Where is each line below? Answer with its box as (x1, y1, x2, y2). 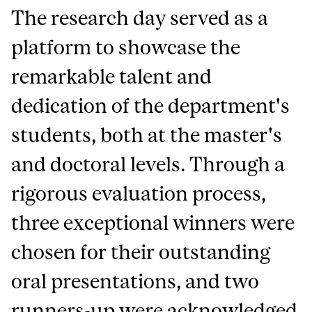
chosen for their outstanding (11, 240, 271, 264)
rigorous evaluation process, (11, 182, 267, 205)
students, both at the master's (11, 123, 283, 147)
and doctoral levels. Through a (11, 153, 286, 176)
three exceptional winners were (11, 211, 295, 235)
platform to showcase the (11, 36, 241, 59)
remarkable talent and (11, 65, 212, 88)
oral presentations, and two (11, 270, 260, 293)
